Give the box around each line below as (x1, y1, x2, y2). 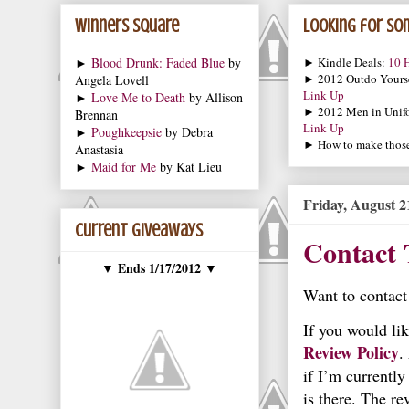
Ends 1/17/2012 (118, 258, 202, 278)
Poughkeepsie (91, 123, 162, 142)
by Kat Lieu (156, 158, 222, 176)
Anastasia (75, 141, 123, 159)
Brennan (75, 106, 118, 124)
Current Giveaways (75, 220, 203, 242)
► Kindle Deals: (303, 54, 388, 71)
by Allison (185, 89, 243, 107)
